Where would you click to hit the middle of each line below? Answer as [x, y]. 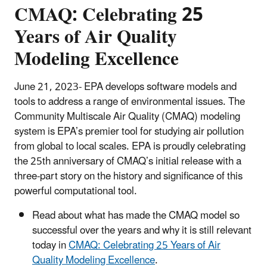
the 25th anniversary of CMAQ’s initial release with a [128, 161]
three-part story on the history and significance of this [128, 176]
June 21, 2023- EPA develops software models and [125, 87]
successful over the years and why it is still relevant [142, 230]
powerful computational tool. [76, 191]
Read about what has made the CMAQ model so [136, 215]
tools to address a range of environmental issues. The [130, 102]
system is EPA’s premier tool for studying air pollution [129, 131]
